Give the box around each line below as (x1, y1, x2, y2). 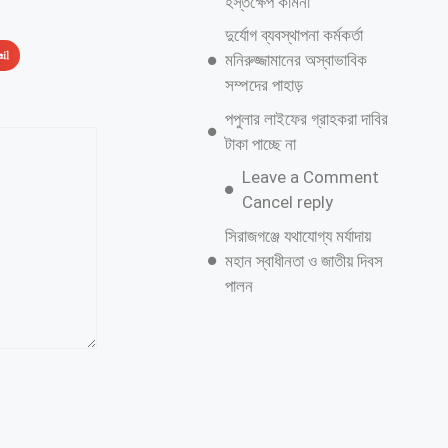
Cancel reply (241, 192, 333, 212)
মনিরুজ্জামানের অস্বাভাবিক (224, 50, 367, 70)
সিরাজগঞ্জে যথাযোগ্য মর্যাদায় (224, 225, 371, 246)
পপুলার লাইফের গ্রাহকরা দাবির (224, 108, 388, 129)
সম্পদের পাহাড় (224, 75, 303, 95)
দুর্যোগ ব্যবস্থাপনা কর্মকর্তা (224, 25, 363, 45)
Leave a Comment (241, 167, 379, 187)
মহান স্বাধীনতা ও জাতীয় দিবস (224, 250, 383, 271)
